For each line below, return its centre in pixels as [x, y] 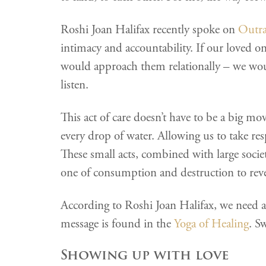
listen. [75, 85]
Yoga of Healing [211, 224]
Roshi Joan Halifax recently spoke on [149, 29]
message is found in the [117, 224]
